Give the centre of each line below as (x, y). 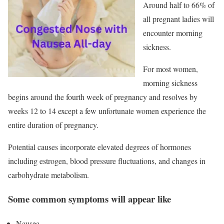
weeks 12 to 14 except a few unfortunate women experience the (107, 110)
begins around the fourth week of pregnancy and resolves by (103, 96)
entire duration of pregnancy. (53, 124)
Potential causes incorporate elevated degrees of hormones (99, 146)
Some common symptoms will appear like (89, 199)
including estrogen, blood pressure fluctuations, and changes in (107, 160)
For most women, (170, 68)
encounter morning (173, 32)
